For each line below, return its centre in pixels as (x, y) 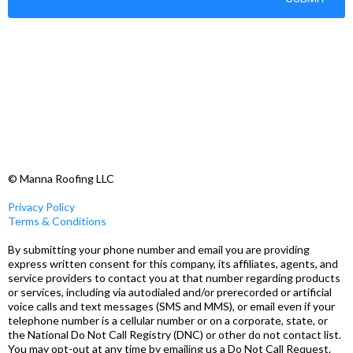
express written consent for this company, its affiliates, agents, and (173, 264)
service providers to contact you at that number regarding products (174, 278)
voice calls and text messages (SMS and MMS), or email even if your (171, 306)
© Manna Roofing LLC (61, 178)
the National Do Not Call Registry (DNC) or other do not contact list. (175, 334)
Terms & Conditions (57, 221)
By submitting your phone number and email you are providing (159, 249)
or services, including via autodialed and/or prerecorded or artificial (170, 292)
